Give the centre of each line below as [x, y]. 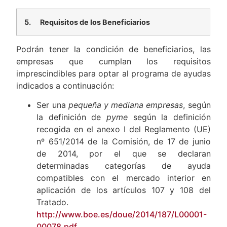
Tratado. [53, 202]
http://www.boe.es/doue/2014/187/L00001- [122, 215]
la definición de [71, 117]
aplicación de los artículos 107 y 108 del [124, 190]
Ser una [52, 105]
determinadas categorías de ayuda [124, 166]
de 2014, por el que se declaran [124, 154]
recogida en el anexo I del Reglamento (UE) [124, 129]
